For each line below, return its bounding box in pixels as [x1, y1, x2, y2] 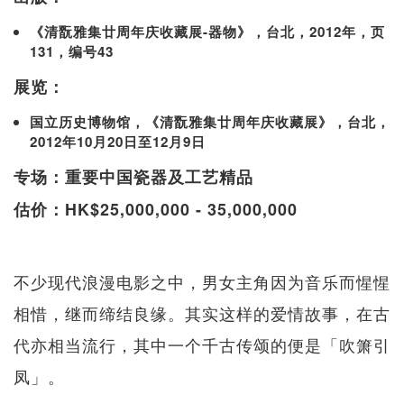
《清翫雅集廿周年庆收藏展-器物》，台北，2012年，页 [30, 21, 385, 41]
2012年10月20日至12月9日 [30, 131, 206, 151]
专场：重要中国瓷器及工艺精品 [14, 164, 253, 188]
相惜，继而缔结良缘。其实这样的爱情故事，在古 [14, 300, 390, 325]
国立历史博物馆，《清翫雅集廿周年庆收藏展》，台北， [30, 111, 390, 132]
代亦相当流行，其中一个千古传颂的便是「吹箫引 [14, 332, 390, 356]
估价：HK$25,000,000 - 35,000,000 [14, 197, 298, 221]
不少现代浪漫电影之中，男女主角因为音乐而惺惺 [14, 269, 390, 293]
